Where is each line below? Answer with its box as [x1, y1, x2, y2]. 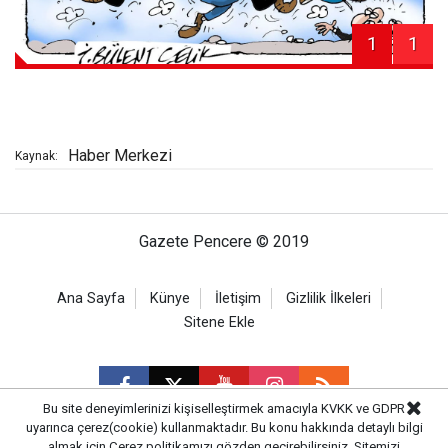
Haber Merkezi [68, 146, 172, 166]
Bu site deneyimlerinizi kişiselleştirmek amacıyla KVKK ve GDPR [43, 401, 405, 416]
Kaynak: [15, 149, 58, 164]
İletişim [214, 290, 261, 308]
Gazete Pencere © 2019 [139, 232, 309, 252]
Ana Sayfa [56, 290, 125, 308]
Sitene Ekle [183, 314, 255, 332]
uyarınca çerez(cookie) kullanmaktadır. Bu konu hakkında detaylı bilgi [25, 420, 423, 435]
